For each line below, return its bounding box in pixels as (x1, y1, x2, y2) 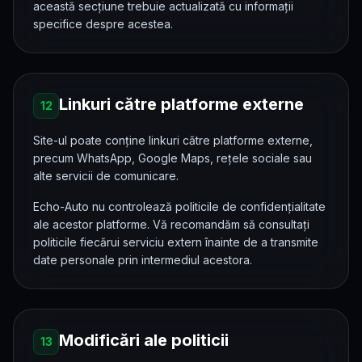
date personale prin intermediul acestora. (33, 253, 252, 267)
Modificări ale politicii (59, 330, 229, 350)
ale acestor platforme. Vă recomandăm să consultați (33, 217, 309, 231)
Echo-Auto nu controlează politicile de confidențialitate (33, 200, 326, 213)
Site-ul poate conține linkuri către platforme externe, (33, 133, 313, 147)
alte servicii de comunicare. (33, 169, 179, 183)
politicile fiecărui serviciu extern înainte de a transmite (33, 235, 318, 249)
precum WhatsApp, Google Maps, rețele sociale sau (33, 151, 312, 165)
